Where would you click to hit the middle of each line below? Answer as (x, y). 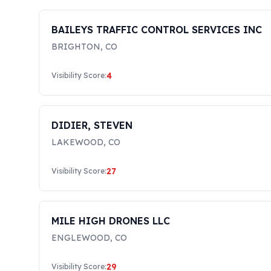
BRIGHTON (76, 47)
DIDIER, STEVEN (92, 125)
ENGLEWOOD (81, 238)
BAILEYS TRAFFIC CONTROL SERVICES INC (157, 30)
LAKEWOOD (77, 142)
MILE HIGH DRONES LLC (111, 221)
